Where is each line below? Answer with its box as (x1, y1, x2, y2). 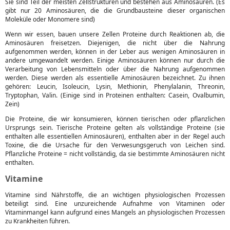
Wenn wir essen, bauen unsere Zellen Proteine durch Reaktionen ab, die (5, 30, 225, 39)
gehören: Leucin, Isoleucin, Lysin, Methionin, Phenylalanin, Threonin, (5, 82, 225, 91)
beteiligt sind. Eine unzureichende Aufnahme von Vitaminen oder (5, 199, 225, 208)
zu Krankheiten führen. (5, 217, 70, 225)
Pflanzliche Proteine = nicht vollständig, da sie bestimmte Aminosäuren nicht (5, 149, 225, 158)
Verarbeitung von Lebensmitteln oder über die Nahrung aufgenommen (5, 65, 225, 73)
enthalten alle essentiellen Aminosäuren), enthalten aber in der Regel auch (5, 132, 225, 141)
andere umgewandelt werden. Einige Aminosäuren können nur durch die (5, 56, 225, 65)
